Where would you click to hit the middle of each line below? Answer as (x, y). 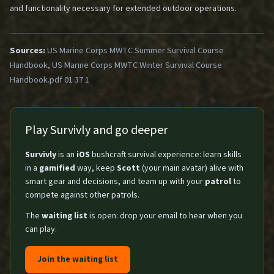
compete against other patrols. (82, 195)
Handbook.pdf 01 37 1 (50, 80)
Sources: (28, 50)
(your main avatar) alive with (192, 168)
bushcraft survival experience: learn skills (166, 155)
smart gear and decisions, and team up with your (115, 182)
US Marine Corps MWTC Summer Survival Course (135, 50)
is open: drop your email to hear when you (165, 216)
